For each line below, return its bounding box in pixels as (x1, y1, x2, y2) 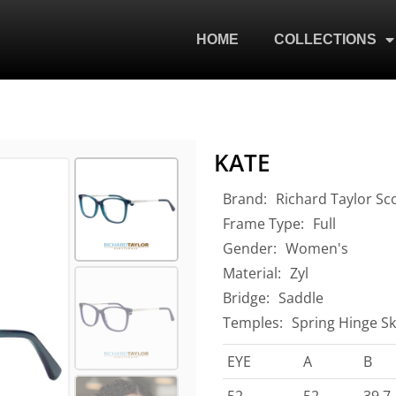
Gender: (223, 239, 277, 258)
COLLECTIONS (274, 32, 377, 47)
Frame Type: (223, 214, 304, 233)
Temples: (223, 313, 283, 332)
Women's (286, 239, 348, 258)
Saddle (278, 288, 324, 308)
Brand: (223, 189, 267, 209)
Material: (223, 263, 281, 283)
